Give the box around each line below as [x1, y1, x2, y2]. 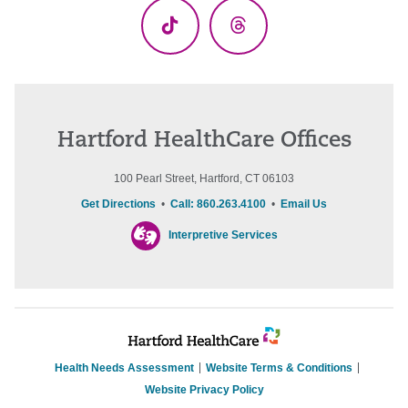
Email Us [280, 198, 327, 211]
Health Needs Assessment [55, 362, 194, 375]
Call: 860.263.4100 [170, 198, 266, 211]
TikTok [168, 27, 226, 48]
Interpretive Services [168, 229, 278, 242]
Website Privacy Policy [144, 383, 264, 397]
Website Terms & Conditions [206, 362, 352, 375]
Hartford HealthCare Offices [56, 130, 352, 153]
